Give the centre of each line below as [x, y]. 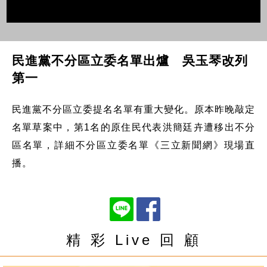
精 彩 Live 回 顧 [133, 240]
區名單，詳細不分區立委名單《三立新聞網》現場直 [133, 145]
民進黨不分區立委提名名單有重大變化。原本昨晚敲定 [133, 109]
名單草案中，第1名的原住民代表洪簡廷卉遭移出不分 [133, 127]
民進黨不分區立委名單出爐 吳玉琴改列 [130, 60]
